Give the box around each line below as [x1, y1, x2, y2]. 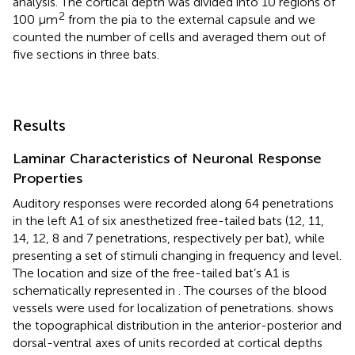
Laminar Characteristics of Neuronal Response [13, 149, 322, 167]
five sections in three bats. [13, 46, 159, 62]
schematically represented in [13, 282, 178, 298]
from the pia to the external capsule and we [65, 11, 315, 27]
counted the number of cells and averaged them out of [13, 29, 326, 44]
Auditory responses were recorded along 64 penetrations [13, 195, 334, 211]
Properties [13, 169, 82, 187]
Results [13, 115, 66, 135]
